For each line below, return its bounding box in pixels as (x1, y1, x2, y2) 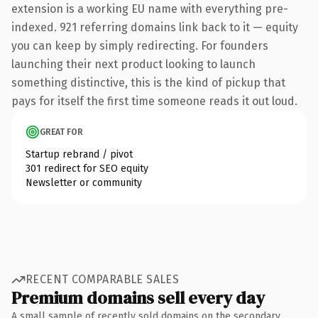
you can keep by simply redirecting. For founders (11, 38, 268, 53)
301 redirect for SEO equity (26, 162, 148, 175)
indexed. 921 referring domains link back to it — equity (11, 20, 298, 34)
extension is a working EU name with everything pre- (11, 1, 288, 16)
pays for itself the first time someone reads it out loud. (11, 94, 297, 108)
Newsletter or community (26, 176, 142, 189)
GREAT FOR (40, 126, 83, 137)
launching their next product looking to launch (11, 57, 256, 71)
